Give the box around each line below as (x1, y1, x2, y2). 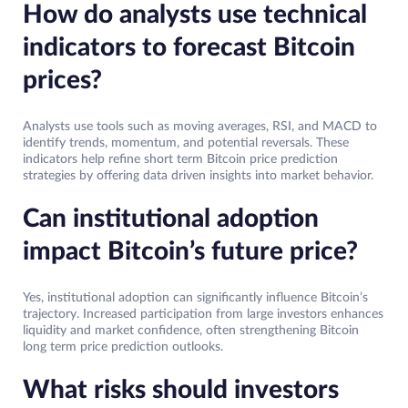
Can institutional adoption (23, 206, 319, 232)
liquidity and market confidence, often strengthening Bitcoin (23, 324, 359, 338)
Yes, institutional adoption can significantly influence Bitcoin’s (23, 291, 368, 305)
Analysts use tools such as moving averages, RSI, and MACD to (23, 120, 377, 134)
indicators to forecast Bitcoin (23, 35, 355, 61)
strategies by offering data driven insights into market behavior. (23, 169, 373, 183)
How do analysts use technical (23, 2, 367, 28)
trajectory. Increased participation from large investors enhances (23, 308, 383, 321)
